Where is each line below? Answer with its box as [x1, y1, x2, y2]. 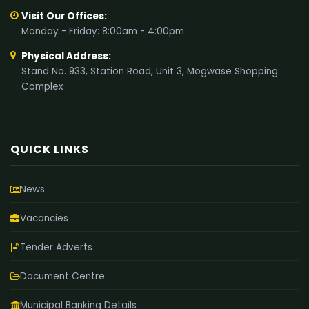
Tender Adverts [20, 241, 92, 255]
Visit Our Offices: [21, 9, 107, 23]
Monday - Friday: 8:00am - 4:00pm [21, 24, 184, 38]
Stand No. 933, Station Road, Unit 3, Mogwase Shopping [21, 64, 278, 78]
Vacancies [20, 212, 68, 226]
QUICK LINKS [10, 141, 89, 157]
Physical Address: [21, 49, 111, 63]
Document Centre [20, 270, 105, 283]
